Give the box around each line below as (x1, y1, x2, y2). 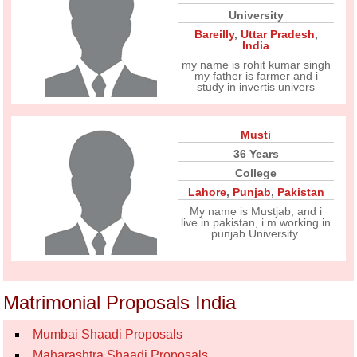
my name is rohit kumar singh (181, 58, 331, 71)
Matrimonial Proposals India (3, 292, 237, 313)
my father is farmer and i (194, 69, 318, 82)
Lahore (187, 186, 226, 198)
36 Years (233, 147, 279, 160)
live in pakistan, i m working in (181, 216, 331, 229)
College (235, 167, 277, 179)
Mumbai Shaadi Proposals (33, 328, 183, 341)
